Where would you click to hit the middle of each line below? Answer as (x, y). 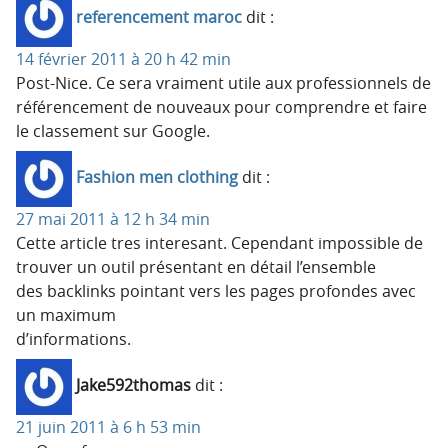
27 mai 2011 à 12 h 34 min (113, 218)
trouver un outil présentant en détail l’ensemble (196, 266)
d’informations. (73, 338)
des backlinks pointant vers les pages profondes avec (216, 290)
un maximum (66, 314)
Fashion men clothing (157, 177)
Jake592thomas (133, 385)
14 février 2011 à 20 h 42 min (123, 58)
